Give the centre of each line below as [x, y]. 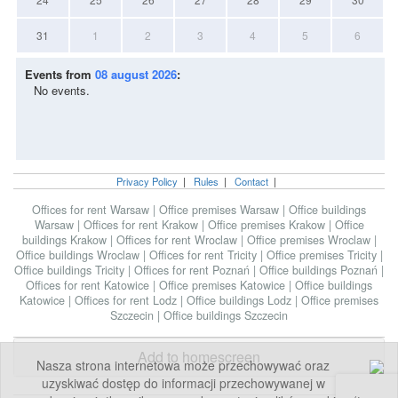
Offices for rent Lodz [127, 300]
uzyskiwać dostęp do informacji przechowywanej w [183, 383]
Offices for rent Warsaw [92, 209]
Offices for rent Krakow [142, 224]
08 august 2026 [136, 74]
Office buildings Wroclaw [79, 255]
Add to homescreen [199, 356]
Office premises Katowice [224, 285]
